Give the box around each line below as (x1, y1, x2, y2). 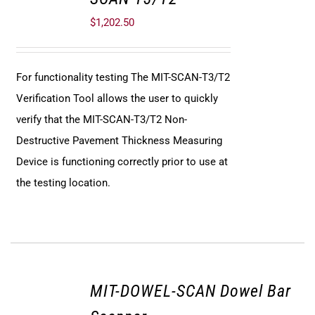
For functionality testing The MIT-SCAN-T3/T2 (16, 71, 231, 84)
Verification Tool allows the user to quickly (16, 92, 219, 105)
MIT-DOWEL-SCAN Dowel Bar (89, 281, 291, 302)
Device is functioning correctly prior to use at (16, 155, 229, 169)
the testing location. (16, 176, 111, 190)
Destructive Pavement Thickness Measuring (16, 134, 223, 148)
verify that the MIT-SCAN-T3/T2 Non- (16, 113, 188, 127)
